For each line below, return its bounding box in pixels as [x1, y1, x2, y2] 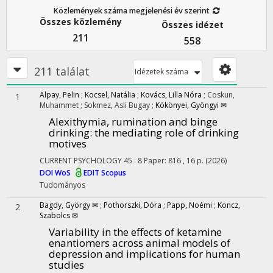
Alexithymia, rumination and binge [49, 115, 218, 129]
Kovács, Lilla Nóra [141, 90, 202, 100]
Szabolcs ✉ [40, 210, 78, 221]
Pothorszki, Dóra [104, 200, 161, 210]
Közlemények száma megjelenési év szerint [53, 5, 210, 16]
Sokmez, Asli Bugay [84, 100, 152, 110]
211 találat [34, 64, 90, 79]
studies [49, 258, 84, 272]
